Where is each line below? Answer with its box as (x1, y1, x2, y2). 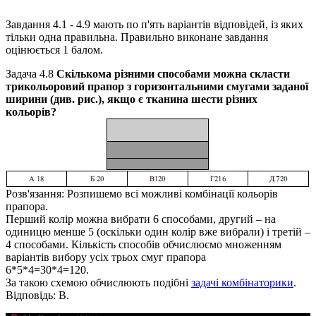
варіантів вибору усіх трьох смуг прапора (6, 250, 206, 263)
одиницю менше (6, 225, 88, 238)
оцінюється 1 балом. (6, 43, 103, 56)
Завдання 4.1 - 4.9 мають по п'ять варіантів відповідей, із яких (6, 18, 303, 30)
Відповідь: (6, 288, 56, 301)
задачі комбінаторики (191, 276, 293, 288)
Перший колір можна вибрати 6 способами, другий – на (6, 212, 276, 225)
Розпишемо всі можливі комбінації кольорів (64, 187, 278, 200)
